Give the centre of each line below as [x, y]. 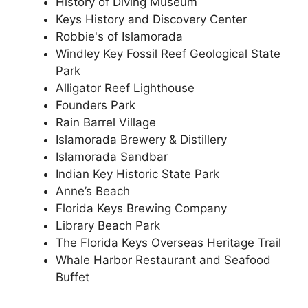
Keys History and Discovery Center [151, 20]
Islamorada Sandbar [112, 157]
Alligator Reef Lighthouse [125, 88]
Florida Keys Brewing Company [141, 209]
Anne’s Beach [93, 191]
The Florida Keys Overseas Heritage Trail [168, 243]
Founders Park [96, 106]
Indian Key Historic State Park [137, 174]
